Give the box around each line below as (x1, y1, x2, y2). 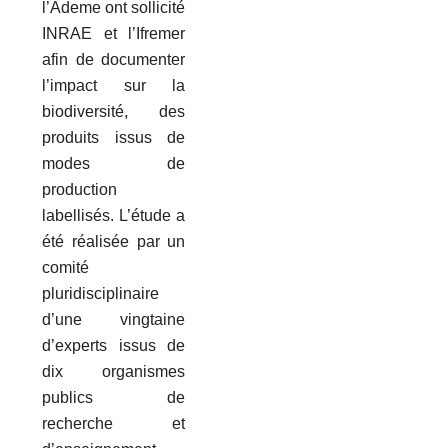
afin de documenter (42, 50, 186, 68)
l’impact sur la (42, 76, 186, 94)
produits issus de (42, 128, 186, 146)
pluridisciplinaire (42, 284, 160, 302)
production (42, 180, 118, 198)
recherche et (42, 414, 186, 432)
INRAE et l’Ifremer (42, 24, 186, 42)
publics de (42, 388, 186, 406)
